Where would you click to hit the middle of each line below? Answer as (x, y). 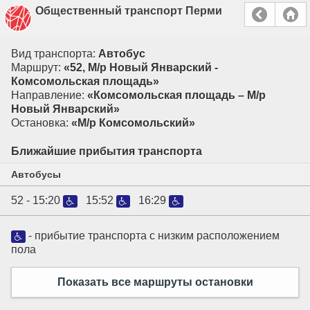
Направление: (49, 95)
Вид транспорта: (55, 54)
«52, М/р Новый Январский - (141, 67)
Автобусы (36, 174)
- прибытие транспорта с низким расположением (152, 235)
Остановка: (41, 123)
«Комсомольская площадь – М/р (176, 95)
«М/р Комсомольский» (133, 123)
